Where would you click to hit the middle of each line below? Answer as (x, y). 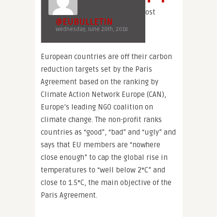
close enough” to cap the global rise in (104, 157)
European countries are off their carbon (106, 57)
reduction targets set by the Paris (96, 69)
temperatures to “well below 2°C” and (103, 170)
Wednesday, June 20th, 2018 (92, 29)
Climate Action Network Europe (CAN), (103, 94)
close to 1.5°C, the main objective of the (106, 183)
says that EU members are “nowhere (101, 145)
